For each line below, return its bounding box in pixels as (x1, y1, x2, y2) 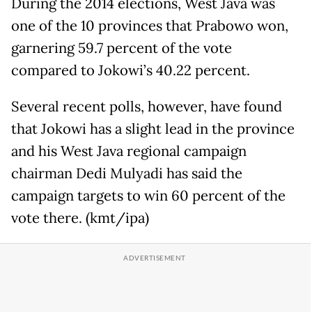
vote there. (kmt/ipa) (11, 209, 149, 228)
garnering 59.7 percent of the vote (11, 39, 232, 58)
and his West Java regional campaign (11, 142, 247, 161)
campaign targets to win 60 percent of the (11, 187, 286, 205)
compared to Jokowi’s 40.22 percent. (11, 61, 250, 80)
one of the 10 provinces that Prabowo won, (11, 17, 288, 36)
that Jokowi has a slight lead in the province (11, 120, 295, 139)
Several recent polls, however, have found (11, 97, 282, 116)
